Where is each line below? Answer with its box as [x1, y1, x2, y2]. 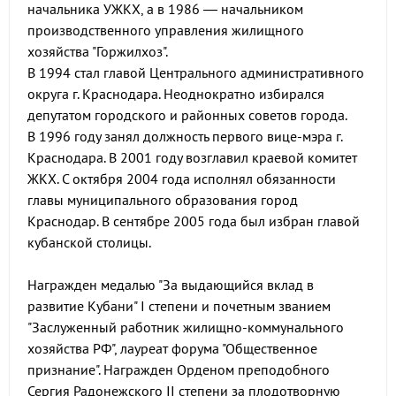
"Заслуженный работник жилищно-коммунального [27, 318, 344, 336]
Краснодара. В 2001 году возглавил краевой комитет [27, 148, 357, 166]
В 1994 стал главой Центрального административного [27, 64, 364, 81]
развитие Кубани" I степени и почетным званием [27, 297, 331, 315]
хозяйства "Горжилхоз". [27, 42, 168, 60]
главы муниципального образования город [27, 191, 298, 209]
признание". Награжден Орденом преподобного [27, 361, 330, 378]
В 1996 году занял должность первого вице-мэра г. [27, 127, 342, 145]
